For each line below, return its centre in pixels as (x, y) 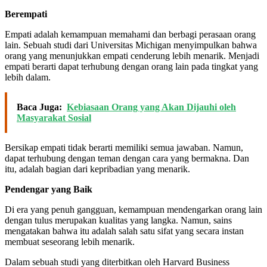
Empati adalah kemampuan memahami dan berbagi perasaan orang (130, 34)
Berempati (26, 14)
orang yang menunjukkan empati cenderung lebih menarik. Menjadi (132, 55)
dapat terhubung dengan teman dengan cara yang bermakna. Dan (127, 158)
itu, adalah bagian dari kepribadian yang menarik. (97, 169)
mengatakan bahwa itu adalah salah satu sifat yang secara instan (124, 231)
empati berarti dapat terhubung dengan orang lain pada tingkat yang (131, 66)
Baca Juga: (39, 107)
